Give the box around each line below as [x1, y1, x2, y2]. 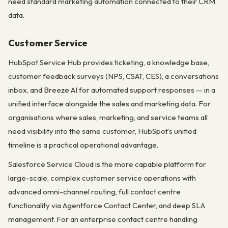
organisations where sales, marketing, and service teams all [8, 112, 208, 123]
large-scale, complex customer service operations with [8, 173, 196, 183]
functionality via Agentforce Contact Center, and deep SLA [8, 201, 205, 211]
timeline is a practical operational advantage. [8, 140, 158, 150]
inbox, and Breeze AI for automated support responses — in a [8, 85, 215, 95]
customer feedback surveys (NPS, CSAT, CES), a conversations [8, 71, 219, 81]
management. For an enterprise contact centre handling [8, 214, 197, 224]
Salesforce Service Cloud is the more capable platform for [8, 159, 206, 169]
